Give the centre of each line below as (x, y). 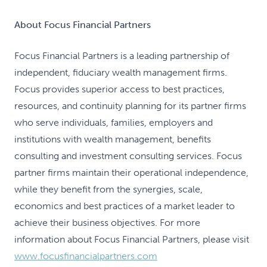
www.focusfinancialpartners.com (86, 256)
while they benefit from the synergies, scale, (108, 189)
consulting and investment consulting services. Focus (128, 156)
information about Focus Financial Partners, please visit (132, 239)
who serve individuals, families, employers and (114, 122)
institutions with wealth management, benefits (113, 139)
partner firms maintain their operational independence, (131, 173)
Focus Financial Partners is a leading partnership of (122, 56)
